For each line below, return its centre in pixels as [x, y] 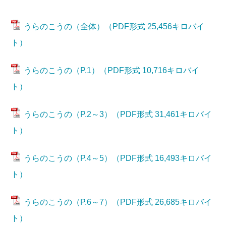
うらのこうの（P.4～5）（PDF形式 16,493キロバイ [118, 158]
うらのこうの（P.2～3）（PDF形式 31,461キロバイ [118, 114]
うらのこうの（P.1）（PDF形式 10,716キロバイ [112, 70]
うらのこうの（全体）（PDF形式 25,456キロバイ [114, 26]
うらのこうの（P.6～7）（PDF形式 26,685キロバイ [118, 202]
